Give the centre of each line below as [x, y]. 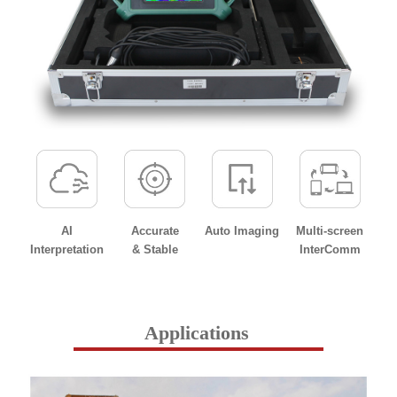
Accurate [155, 231]
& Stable [155, 250]
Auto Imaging [242, 231]
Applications [196, 333]
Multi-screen [330, 231]
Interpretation [67, 250]
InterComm [330, 250]
